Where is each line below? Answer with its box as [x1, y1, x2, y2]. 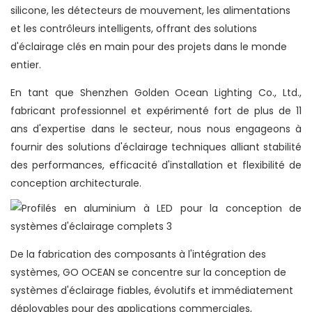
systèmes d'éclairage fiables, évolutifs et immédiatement [10, 283, 293, 298]
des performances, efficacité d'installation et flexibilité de [10, 158, 302, 173]
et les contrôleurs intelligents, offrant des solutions [10, 22, 257, 36]
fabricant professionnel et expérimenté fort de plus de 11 [10, 104, 302, 118]
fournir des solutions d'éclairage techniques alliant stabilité [10, 140, 302, 155]
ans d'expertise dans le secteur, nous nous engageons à [10, 122, 302, 136]
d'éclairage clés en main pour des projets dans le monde [10, 40, 287, 54]
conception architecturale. [10, 176, 141, 191]
